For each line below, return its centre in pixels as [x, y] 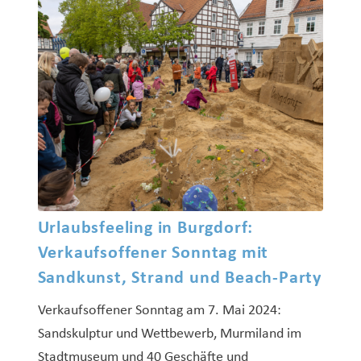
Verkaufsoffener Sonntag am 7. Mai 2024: [159, 310]
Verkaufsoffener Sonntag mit [153, 253]
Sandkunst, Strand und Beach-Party [179, 278]
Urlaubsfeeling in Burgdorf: [145, 228]
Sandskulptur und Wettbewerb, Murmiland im [169, 334]
